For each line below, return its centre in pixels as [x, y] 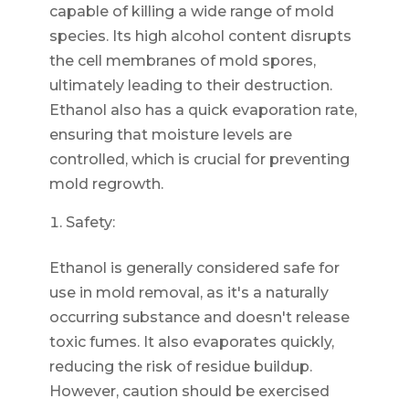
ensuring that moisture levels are [170, 134]
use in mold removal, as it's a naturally [189, 292]
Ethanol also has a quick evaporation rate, [203, 110]
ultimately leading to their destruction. [190, 85]
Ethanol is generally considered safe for [194, 267]
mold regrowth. [106, 184]
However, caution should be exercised [189, 391]
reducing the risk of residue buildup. [180, 366]
